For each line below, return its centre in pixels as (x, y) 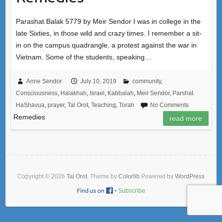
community (146, 81)
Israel (97, 93)
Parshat (183, 93)
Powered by (157, 176)
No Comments (169, 105)
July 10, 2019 (98, 81)
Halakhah (73, 93)
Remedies (29, 117)
